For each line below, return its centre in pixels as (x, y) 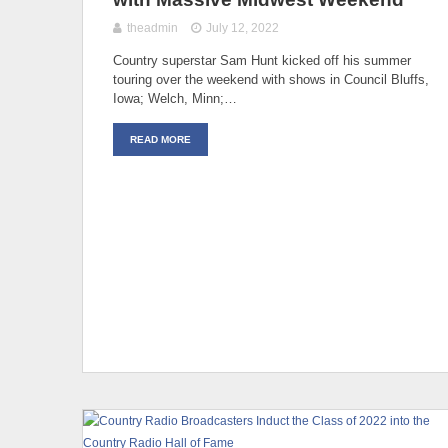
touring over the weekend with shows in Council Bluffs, (271, 79)
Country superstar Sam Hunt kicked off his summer (262, 60)
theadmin (152, 27)
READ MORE (160, 139)
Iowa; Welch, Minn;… (175, 98)
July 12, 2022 (243, 27)
